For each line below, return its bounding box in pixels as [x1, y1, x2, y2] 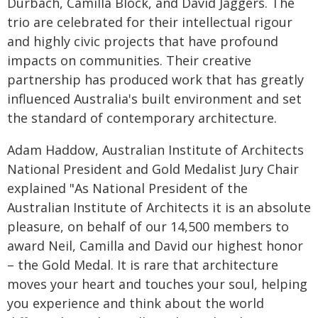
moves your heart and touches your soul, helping [7, 275, 307, 292]
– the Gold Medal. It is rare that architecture [7, 256, 278, 273]
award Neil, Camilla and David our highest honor [7, 237, 303, 254]
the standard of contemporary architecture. [7, 109, 277, 126]
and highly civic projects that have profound [7, 33, 278, 50]
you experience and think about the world [7, 295, 264, 312]
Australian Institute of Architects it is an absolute [7, 199, 311, 216]
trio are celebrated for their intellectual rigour [7, 13, 292, 31]
